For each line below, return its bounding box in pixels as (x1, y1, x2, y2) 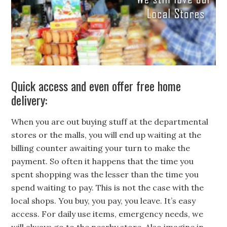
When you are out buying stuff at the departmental (11, 117, 209, 127)
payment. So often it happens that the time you (11, 156, 194, 167)
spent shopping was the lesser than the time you (11, 169, 199, 180)
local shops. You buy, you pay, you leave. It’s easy (11, 196, 196, 206)
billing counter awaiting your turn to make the (11, 143, 191, 154)
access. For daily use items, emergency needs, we (11, 209, 204, 219)
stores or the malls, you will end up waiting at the (11, 130, 202, 140)
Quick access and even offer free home (11, 77, 181, 95)
